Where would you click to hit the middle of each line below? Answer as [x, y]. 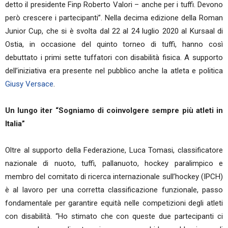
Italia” [15, 124]
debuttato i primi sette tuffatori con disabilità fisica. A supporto [114, 58]
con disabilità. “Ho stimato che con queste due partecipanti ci [114, 216]
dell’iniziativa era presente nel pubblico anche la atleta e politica [114, 71]
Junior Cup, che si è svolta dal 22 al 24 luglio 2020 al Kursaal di [114, 31]
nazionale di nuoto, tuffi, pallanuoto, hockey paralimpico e [114, 163]
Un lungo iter [29, 110]
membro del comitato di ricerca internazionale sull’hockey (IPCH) [114, 177]
